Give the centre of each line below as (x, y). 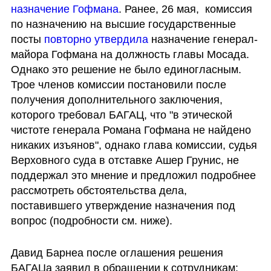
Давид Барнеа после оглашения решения (117, 253)
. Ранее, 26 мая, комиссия (185, 9)
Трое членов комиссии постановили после (118, 84)
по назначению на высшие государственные (123, 24)
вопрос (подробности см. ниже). (91, 220)
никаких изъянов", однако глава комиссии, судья (134, 145)
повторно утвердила (96, 39)
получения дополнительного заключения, (116, 100)
